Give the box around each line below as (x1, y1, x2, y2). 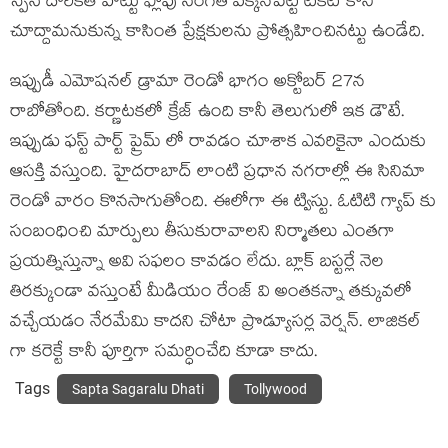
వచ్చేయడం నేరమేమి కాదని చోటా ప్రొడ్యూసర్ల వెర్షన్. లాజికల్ (10, 309, 421, 339)
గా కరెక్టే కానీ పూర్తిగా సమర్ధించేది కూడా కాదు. (10, 339, 318, 369)
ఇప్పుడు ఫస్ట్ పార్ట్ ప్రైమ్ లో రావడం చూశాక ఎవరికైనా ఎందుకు (10, 129, 426, 159)
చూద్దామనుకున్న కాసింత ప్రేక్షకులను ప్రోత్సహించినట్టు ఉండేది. (10, 19, 425, 49)
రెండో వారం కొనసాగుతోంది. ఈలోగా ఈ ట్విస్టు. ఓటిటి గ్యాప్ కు (10, 189, 436, 219)
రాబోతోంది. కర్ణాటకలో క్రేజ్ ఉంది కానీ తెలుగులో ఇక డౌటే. (10, 99, 405, 129)
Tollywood (244, 381, 307, 398)
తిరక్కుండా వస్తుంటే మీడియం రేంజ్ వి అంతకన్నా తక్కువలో (10, 279, 412, 309)
